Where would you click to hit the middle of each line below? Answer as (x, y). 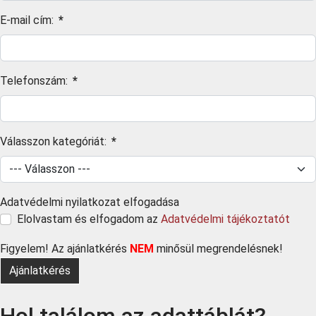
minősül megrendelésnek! (218, 249)
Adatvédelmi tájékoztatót (225, 219)
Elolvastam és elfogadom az (89, 219)
